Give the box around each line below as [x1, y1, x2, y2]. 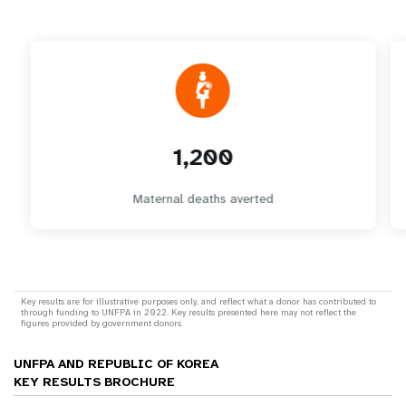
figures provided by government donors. [21, 316, 184, 329]
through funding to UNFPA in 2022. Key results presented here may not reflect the [21, 305, 357, 318]
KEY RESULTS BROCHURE [14, 372, 175, 390]
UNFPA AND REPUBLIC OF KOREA [14, 354, 218, 372]
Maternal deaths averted [132, 189, 274, 207]
